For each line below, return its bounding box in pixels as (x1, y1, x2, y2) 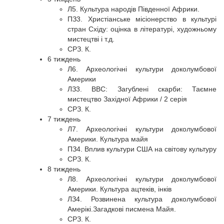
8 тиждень (47, 165, 80, 173)
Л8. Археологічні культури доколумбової (67, 175, 216, 183)
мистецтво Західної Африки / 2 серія (67, 95, 187, 103)
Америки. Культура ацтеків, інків (67, 185, 171, 193)
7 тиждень (47, 115, 80, 123)
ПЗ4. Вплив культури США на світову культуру (67, 145, 216, 153)
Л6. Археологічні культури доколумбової (67, 65, 216, 73)
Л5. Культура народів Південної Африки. (67, 5, 199, 13)
